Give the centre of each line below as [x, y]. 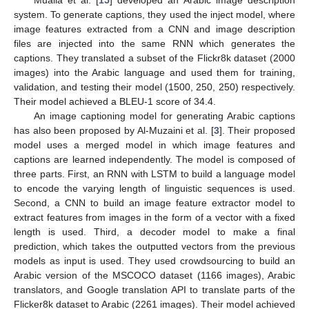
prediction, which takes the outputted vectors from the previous [154, 247]
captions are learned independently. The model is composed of [154, 160]
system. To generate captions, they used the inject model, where [154, 15]
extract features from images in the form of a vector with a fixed [154, 218]
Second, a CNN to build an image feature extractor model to [154, 203]
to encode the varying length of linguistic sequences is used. [154, 189]
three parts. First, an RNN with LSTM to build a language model [154, 174]
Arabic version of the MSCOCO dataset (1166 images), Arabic [154, 276]
